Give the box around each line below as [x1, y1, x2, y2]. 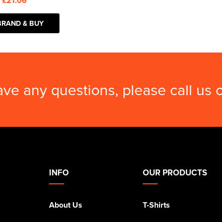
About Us [49, 199, 82, 211]
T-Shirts [142, 199, 170, 211]
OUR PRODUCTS [142, 166, 207, 178]
